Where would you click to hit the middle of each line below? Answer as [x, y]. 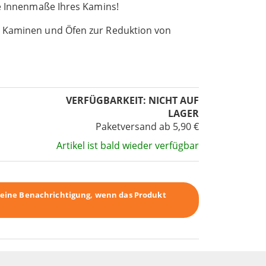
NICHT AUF [173, 101]
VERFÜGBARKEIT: [106, 101]
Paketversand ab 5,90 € [147, 127]
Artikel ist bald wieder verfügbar [127, 146]
